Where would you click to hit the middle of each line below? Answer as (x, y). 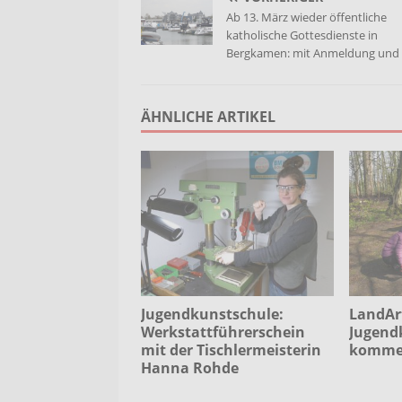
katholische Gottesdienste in (302, 35)
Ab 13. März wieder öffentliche (306, 17)
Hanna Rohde (190, 367)
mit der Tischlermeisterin (231, 350)
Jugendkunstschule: (212, 314)
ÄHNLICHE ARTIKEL (208, 117)
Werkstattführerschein (223, 332)
